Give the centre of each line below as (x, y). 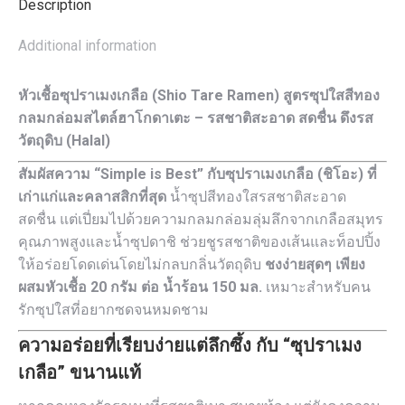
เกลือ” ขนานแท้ (80, 372)
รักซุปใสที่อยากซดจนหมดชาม (113, 310)
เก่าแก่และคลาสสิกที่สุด (92, 197)
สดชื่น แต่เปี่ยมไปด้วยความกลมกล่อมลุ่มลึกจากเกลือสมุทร (201, 219)
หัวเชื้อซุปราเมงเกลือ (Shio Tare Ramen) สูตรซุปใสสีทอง (199, 95)
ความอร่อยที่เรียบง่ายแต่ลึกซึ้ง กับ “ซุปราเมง (190, 345)
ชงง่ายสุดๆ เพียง (315, 264)
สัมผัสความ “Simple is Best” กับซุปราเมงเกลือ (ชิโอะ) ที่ (198, 174)
